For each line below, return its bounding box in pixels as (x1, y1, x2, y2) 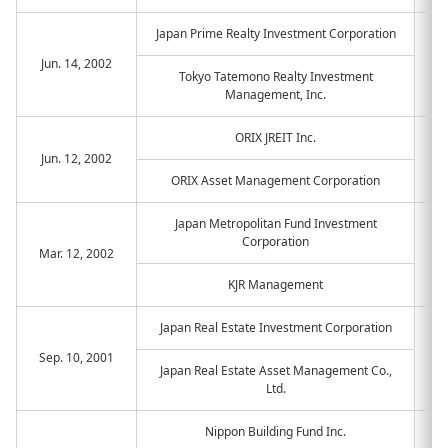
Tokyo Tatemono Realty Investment (178, 68, 373, 85)
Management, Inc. (225, 86, 326, 103)
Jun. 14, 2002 (41, 55, 112, 72)
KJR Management (228, 276, 323, 293)
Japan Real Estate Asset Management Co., (159, 362, 392, 379)
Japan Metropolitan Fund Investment (174, 215, 377, 232)
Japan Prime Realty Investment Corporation (155, 25, 396, 42)
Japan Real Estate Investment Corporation (159, 319, 392, 336)
